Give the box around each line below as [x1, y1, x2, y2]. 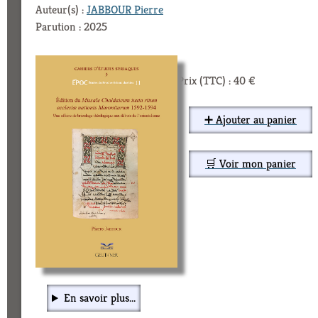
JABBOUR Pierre [87, 1, 163, 17]
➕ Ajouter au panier [204, 111, 297, 127]
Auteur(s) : [35, 1, 87, 17]
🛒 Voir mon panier [205, 155, 296, 171]
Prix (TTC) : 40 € [177, 72, 256, 88]
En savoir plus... [63, 290, 136, 306]
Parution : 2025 [35, 18, 107, 34]
